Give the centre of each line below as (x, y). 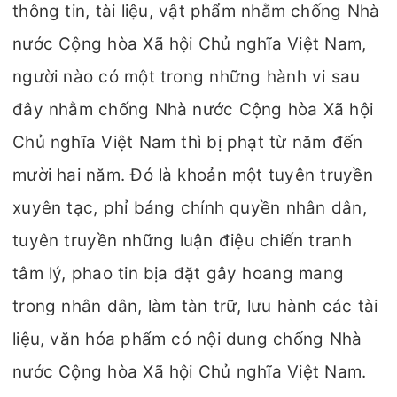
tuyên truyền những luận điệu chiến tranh (182, 241)
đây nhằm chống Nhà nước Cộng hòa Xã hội (193, 109)
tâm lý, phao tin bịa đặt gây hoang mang (179, 273)
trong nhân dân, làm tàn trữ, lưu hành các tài (195, 306)
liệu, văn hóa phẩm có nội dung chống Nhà (187, 339)
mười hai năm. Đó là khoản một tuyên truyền (193, 175)
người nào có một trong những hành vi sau (187, 77)
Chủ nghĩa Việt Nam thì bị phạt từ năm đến (188, 142)
